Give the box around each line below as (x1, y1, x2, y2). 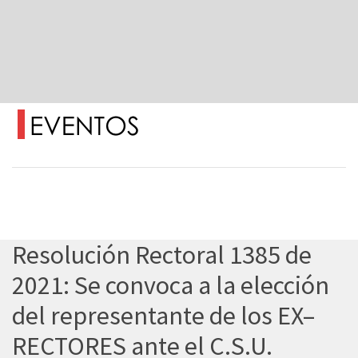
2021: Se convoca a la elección (12, 269, 329, 301)
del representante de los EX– (12, 300, 315, 332)
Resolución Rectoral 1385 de (12, 239, 312, 271)
